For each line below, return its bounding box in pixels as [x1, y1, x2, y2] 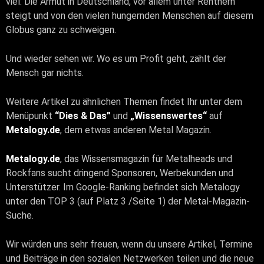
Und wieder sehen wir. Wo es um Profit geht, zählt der [6, 52, 226, 64]
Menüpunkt [6, 110, 55, 121]
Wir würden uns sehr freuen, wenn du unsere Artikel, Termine [6, 238, 253, 250]
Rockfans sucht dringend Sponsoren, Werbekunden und [6, 167, 233, 179]
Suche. [6, 209, 36, 221]
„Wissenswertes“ [130, 110, 207, 121]
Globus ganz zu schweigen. [6, 24, 116, 35]
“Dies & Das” [55, 110, 111, 121]
